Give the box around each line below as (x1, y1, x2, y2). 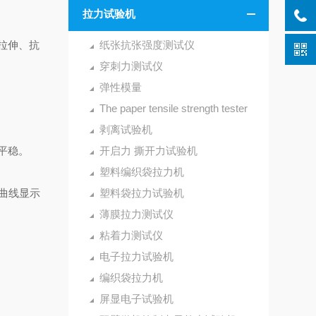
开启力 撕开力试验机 (99, 145, 197, 157)
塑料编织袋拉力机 (99, 166, 184, 178)
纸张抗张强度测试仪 (99, 39, 195, 51)
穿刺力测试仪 (99, 60, 163, 72)
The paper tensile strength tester (99, 102, 248, 114)
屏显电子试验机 (99, 293, 174, 305)
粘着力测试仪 (99, 229, 163, 241)
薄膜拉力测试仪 (99, 208, 174, 220)
